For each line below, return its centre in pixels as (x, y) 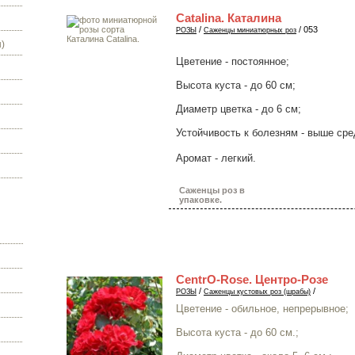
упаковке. (200, 200)
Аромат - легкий (214, 158)
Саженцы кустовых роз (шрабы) (257, 292)
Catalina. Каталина (229, 18)
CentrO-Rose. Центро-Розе (252, 279)
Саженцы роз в (212, 190)
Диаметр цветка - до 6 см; (239, 109)
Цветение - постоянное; (233, 61)
